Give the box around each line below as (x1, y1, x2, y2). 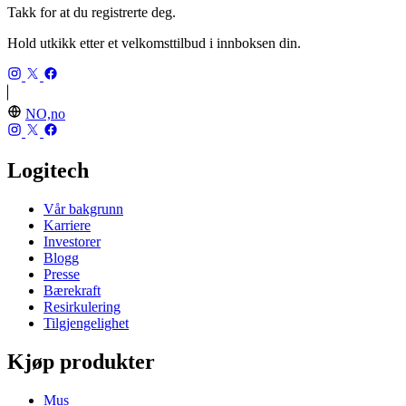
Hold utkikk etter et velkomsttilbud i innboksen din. (7, 35, 301, 52)
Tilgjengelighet (43, 315, 129, 332)
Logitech (7, 159, 89, 183)
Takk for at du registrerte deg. (7, 5, 176, 21)
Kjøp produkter (7, 349, 155, 373)
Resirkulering (43, 299, 121, 315)
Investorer (43, 234, 101, 250)
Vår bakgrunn (43, 201, 123, 217)
